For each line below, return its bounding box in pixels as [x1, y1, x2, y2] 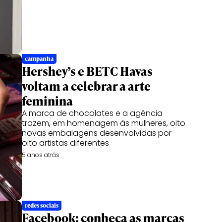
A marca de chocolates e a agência [22, 108, 163, 119]
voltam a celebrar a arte [22, 78, 151, 94]
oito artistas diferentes [22, 137, 109, 149]
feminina [22, 93, 73, 109]
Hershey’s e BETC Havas [22, 63, 153, 79]
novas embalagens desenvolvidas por [22, 127, 171, 139]
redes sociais [25, 201, 58, 210]
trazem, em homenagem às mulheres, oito [22, 117, 185, 129]
